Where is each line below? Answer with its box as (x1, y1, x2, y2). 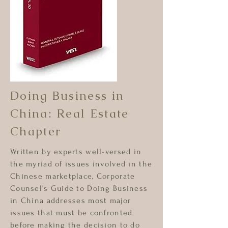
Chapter (10, 124, 62, 139)
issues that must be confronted (10, 208, 133, 217)
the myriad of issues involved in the (10, 159, 153, 168)
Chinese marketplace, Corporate (10, 172, 135, 181)
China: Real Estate (10, 106, 129, 121)
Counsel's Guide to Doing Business (10, 184, 148, 193)
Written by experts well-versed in (10, 147, 142, 156)
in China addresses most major (10, 196, 131, 205)
